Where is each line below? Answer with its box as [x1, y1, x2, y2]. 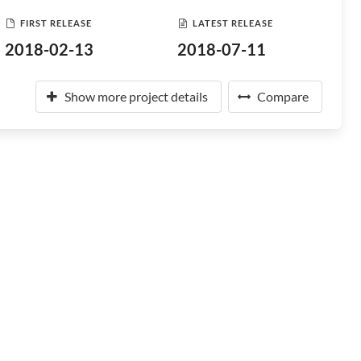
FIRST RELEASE [20, 17, 93, 28]
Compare [257, 89, 309, 104]
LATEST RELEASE [192, 17, 273, 28]
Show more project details [64, 89, 208, 104]
